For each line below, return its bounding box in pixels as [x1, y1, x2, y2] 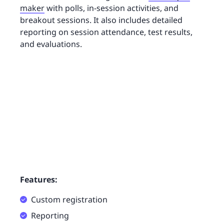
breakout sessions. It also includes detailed [20, 14, 182, 26]
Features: [20, 173, 57, 185]
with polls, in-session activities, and [44, 2, 178, 14]
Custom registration [31, 193, 107, 205]
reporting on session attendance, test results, [20, 26, 192, 38]
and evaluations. [20, 38, 82, 50]
